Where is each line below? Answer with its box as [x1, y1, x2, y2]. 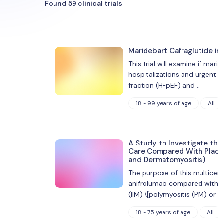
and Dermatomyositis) [128, 154, 205, 164]
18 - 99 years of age [135, 99, 191, 107]
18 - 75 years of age [135, 208, 190, 216]
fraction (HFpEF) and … [128, 80, 201, 90]
